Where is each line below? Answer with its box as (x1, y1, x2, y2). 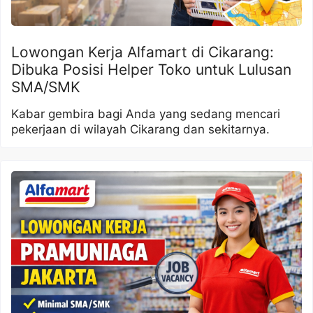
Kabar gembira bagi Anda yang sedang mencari (11, 106, 280, 121)
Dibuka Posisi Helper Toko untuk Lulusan (11, 60, 291, 78)
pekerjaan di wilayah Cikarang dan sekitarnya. (11, 122, 270, 136)
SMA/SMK (11, 78, 80, 96)
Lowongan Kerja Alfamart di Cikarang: (11, 43, 274, 61)
